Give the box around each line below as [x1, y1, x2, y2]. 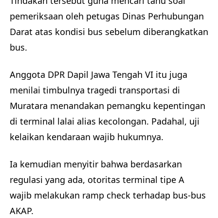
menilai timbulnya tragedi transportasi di [10, 84, 180, 96]
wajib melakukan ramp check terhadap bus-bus [10, 189, 206, 201]
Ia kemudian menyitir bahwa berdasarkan [10, 158, 182, 170]
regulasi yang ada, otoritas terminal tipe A [10, 174, 184, 186]
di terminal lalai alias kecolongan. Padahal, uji [10, 115, 200, 127]
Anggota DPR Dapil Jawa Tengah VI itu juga [10, 69, 187, 81]
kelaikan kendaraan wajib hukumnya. [10, 131, 163, 143]
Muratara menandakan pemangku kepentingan [10, 100, 205, 112]
